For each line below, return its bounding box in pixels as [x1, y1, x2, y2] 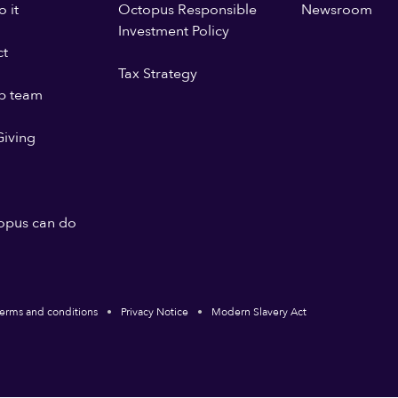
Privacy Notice [121, 305, 188, 319]
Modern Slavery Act [211, 305, 306, 319]
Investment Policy [117, 21, 229, 41]
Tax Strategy [117, 64, 197, 84]
